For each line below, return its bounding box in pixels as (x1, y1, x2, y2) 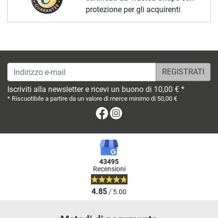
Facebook (109, 108, 143, 118)
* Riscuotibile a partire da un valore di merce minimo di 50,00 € (7, 95, 177, 103)
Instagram (123, 108, 158, 118)
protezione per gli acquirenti (86, 4, 181, 14)
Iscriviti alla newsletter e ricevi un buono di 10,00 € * (7, 85, 184, 94)
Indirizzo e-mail (7, 63, 59, 73)
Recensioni (92, 165, 126, 174)
